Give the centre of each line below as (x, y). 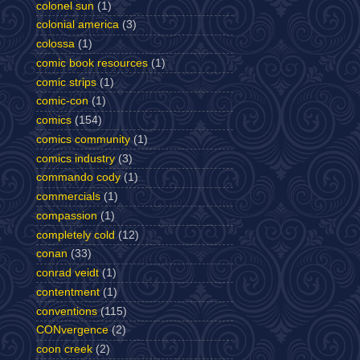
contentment (68, 292)
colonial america (78, 25)
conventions (67, 311)
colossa (55, 44)
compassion (67, 215)
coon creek (64, 349)
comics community (83, 139)
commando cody (78, 178)
